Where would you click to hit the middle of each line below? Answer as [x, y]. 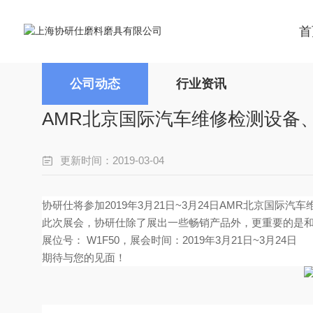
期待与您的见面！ [84, 257]
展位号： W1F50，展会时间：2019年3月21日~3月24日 [169, 240]
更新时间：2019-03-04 [112, 160]
